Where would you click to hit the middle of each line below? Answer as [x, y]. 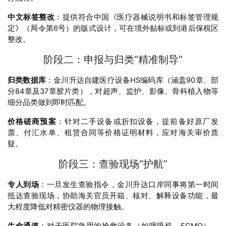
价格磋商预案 [32, 122]
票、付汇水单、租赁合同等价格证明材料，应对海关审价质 [113, 133]
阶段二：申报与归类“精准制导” [113, 60]
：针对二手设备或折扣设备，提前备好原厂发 [137, 122]
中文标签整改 [31, 17]
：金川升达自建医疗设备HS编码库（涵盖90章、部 [132, 80]
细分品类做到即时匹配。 [49, 102]
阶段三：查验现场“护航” [113, 164]
